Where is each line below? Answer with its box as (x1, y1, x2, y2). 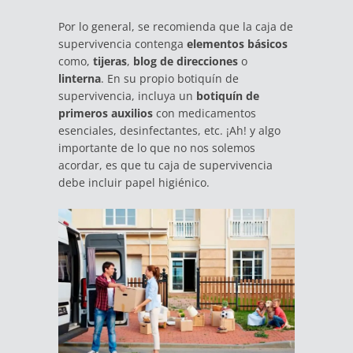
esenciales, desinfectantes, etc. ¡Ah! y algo (58, 122, 281, 138)
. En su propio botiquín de (101, 70, 239, 86)
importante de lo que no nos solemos (58, 139, 255, 155)
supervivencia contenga (58, 35, 187, 51)
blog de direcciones (133, 53, 238, 69)
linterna (58, 70, 101, 86)
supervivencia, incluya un (58, 87, 193, 103)
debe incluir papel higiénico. (58, 174, 210, 190)
